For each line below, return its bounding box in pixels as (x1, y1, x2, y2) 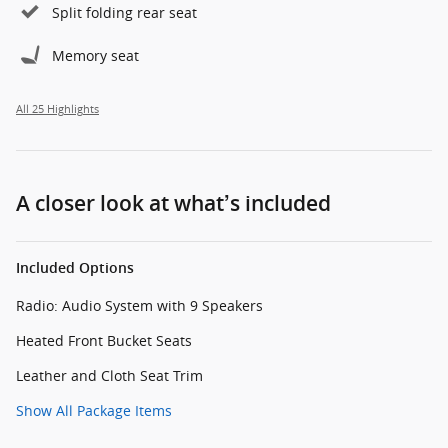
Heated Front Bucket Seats (16, 331, 192, 351)
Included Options (16, 260, 134, 277)
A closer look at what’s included (16, 191, 331, 217)
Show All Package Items (16, 401, 172, 421)
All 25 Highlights (16, 102, 99, 117)
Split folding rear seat (52, 3, 197, 23)
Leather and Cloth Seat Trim (16, 366, 203, 386)
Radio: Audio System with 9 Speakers (16, 296, 263, 316)
